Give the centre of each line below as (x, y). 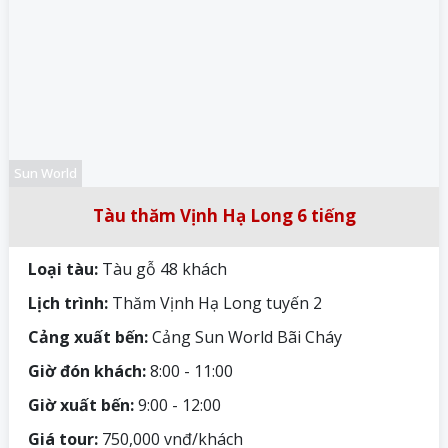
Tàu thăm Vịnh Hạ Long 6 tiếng (224, 216)
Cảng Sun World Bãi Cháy (245, 337)
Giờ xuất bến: (79, 405)
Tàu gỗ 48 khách (162, 269)
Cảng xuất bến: (86, 337)
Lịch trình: (68, 303)
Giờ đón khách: (85, 371)
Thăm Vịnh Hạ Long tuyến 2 (217, 303)
